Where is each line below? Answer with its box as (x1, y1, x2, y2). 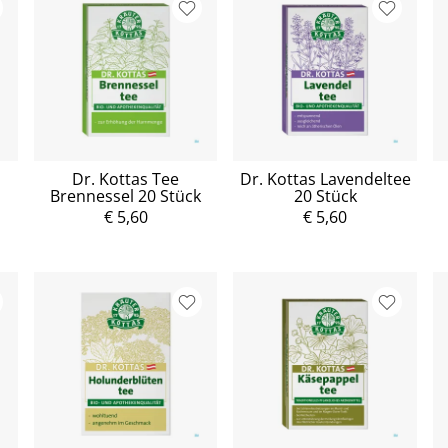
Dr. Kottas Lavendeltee (239, 168, 411, 191)
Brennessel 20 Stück (50, 185, 202, 208)
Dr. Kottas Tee (72, 168, 180, 191)
